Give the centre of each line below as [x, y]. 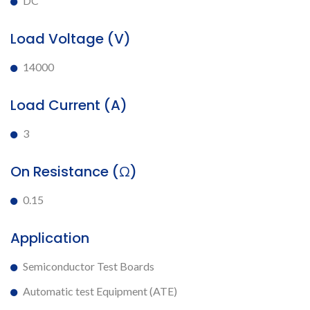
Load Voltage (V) [71, 39]
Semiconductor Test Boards [89, 266]
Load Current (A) [69, 105]
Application [50, 238]
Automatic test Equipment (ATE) [100, 291]
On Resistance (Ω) [74, 172]
